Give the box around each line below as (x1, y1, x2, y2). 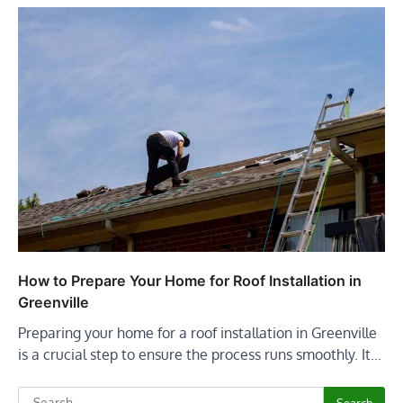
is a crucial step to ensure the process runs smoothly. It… (18, 345, 381, 363)
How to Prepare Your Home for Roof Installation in (18, 272, 362, 290)
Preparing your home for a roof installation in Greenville (18, 324, 377, 342)
